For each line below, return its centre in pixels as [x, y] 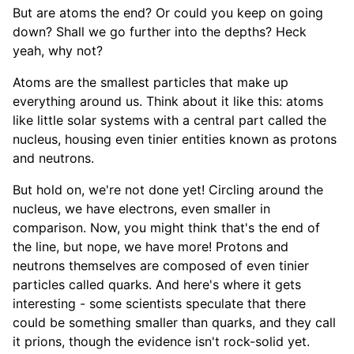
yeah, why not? [58, 51]
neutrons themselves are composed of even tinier [161, 266]
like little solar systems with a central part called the [169, 121]
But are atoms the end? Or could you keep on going [168, 13]
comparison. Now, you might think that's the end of [166, 228]
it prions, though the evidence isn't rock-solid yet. [161, 342]
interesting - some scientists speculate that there [159, 304]
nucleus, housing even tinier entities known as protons [175, 139]
